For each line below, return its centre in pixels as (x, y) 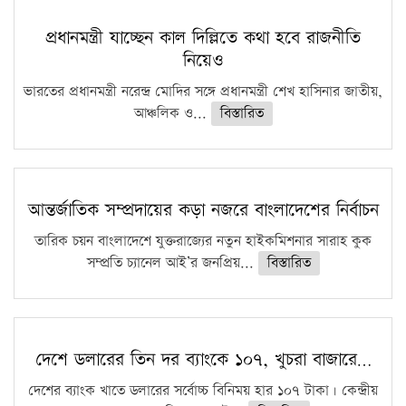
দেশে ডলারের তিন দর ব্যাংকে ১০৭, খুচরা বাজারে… (203, 360)
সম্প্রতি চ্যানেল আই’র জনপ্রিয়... (172, 264)
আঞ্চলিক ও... (172, 114)
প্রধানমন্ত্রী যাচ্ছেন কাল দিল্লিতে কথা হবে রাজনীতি (203, 39)
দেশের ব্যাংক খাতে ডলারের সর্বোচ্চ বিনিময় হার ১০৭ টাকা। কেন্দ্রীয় (203, 391)
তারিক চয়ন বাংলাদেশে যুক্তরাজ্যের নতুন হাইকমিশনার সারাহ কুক (203, 242)
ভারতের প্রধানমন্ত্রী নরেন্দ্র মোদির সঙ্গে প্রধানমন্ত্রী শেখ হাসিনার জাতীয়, (203, 92)
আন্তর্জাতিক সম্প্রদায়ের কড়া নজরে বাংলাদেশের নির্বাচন (203, 211)
